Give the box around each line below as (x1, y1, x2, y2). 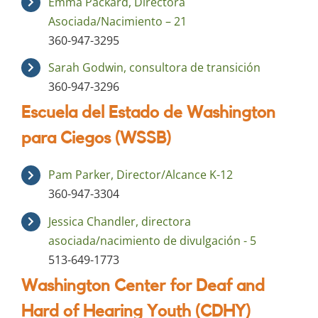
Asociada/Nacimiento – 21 (48, 13, 187, 29)
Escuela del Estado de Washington (21, 104, 275, 122)
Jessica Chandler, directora (48, 213, 192, 229)
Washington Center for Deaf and (21, 278, 265, 295)
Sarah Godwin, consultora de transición (48, 59, 261, 75)
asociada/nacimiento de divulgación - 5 (48, 232, 257, 248)
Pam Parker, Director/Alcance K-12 (48, 167, 234, 183)
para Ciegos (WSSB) (21, 130, 171, 148)
